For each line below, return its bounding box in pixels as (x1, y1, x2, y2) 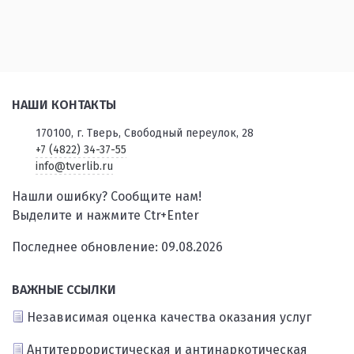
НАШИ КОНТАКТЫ (12, 97, 116, 113)
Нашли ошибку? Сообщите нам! (12, 189, 201, 205)
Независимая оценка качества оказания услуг (27, 310, 311, 326)
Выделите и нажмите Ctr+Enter (12, 208, 199, 224)
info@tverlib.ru (35, 160, 113, 174)
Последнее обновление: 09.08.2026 (12, 239, 223, 255)
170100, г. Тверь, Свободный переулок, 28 (35, 126, 254, 141)
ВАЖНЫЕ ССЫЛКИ (12, 282, 116, 298)
